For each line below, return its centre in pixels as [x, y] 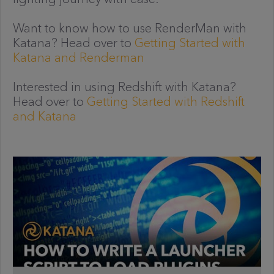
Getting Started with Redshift [166, 102]
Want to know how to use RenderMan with [130, 28]
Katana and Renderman [79, 57]
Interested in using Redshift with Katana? [124, 87]
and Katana [45, 116]
